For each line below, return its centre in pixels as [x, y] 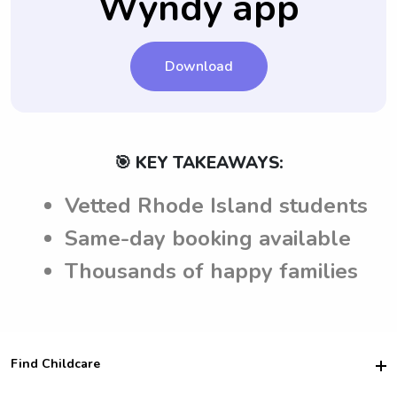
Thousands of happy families [211, 271]
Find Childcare [55, 364]
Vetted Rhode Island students [216, 205]
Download [198, 66]
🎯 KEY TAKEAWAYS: [198, 163]
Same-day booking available [208, 238]
